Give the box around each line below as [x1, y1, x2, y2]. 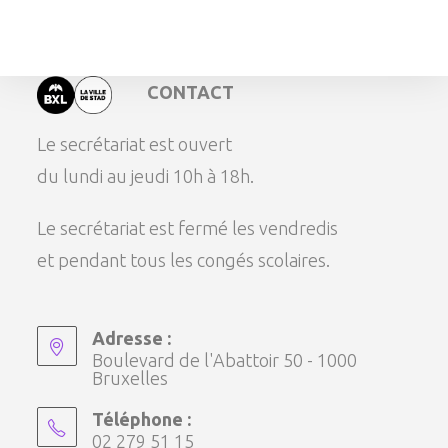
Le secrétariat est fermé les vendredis [37, 217, 339, 238]
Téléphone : [92, 408, 192, 429]
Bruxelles [92, 367, 169, 388]
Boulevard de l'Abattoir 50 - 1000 [92, 349, 358, 370]
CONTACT [147, 81, 235, 102]
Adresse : [92, 327, 172, 348]
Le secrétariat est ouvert [37, 133, 233, 154]
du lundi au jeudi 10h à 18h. [37, 165, 255, 186]
